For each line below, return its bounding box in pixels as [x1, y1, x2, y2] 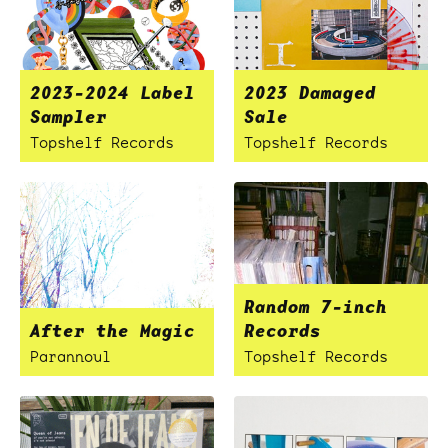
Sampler [30, 104, 107, 129]
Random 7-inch [244, 294, 387, 319]
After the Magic [30, 318, 195, 343]
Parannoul [30, 346, 111, 367]
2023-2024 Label [30, 80, 195, 105]
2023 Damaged [244, 80, 376, 105]
